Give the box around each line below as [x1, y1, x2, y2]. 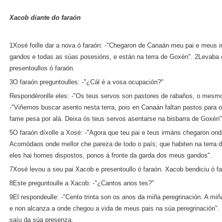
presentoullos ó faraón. [9, 64, 75, 72]
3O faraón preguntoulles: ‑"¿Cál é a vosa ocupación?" [9, 78, 164, 86]
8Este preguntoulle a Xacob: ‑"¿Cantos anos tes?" [9, 179, 154, 187]
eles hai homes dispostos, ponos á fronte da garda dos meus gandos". [9, 152, 212, 159]
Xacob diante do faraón [9, 14, 81, 21]
